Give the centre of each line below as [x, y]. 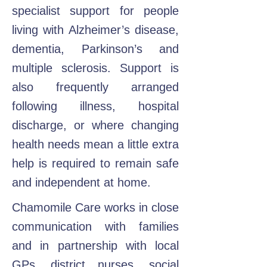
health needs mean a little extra [95, 144]
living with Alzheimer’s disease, [95, 30]
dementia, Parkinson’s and [95, 49]
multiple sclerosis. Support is [95, 68]
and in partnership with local [95, 246]
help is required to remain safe [95, 163]
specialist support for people [95, 11]
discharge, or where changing [95, 125]
